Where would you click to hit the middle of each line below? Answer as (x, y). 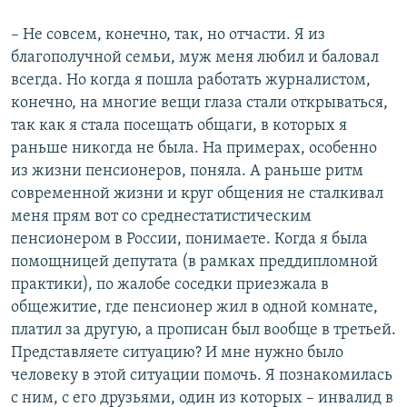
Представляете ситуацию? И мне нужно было (177, 353)
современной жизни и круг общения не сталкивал (197, 194)
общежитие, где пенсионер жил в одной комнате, (194, 308)
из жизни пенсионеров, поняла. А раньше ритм (187, 172)
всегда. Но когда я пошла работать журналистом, (191, 81)
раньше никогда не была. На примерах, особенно (194, 149)
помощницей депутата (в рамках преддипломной (194, 263)
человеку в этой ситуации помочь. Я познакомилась (202, 376)
